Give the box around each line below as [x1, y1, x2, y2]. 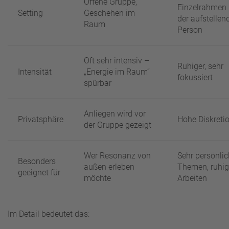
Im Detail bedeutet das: [8, 209, 89, 219]
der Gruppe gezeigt [84, 120, 151, 130]
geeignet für [18, 168, 60, 178]
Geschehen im [84, 8, 135, 18]
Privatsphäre [18, 114, 63, 125]
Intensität [18, 67, 52, 77]
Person [177, 25, 202, 35]
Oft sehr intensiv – [84, 56, 149, 66]
